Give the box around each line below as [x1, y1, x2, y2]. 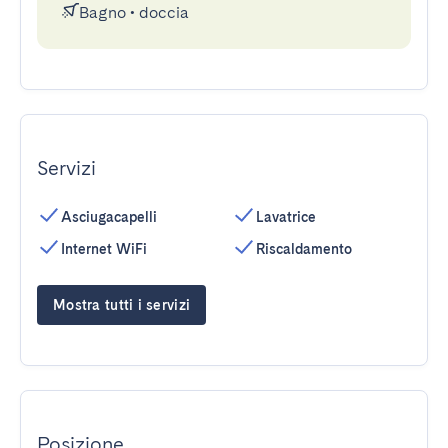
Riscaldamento [256, 241, 352, 257]
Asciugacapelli [61, 209, 157, 225]
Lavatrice [256, 209, 316, 225]
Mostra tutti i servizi [53, 297, 191, 313]
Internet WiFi [61, 241, 147, 257]
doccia [139, 3, 189, 22]
